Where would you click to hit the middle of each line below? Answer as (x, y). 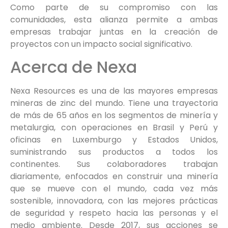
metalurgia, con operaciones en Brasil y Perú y (114, 128)
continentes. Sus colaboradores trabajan (114, 164)
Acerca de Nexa (74, 67)
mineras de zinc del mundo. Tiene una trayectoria (114, 103)
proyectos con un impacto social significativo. (101, 44)
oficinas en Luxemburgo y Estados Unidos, (114, 140)
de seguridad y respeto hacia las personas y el (114, 213)
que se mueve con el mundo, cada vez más (114, 189)
